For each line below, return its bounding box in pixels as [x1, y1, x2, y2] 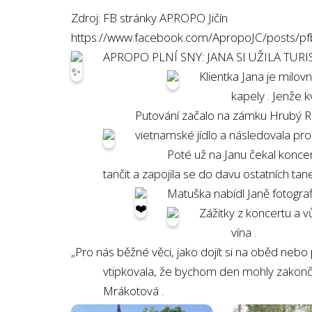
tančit [103, 166, 133, 182]
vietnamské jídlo [135, 127, 220, 143]
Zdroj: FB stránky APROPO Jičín [71, 10, 228, 26]
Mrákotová [103, 283, 162, 299]
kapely [231, 88, 267, 104]
